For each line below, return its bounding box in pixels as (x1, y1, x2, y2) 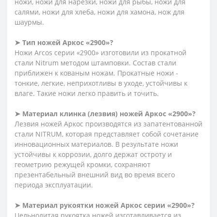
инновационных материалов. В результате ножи (15, 139, 178, 149)
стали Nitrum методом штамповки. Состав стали (15, 58, 176, 67)
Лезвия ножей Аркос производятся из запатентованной (15, 119, 202, 128)
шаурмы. (15, 17, 44, 27)
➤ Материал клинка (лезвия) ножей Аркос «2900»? (15, 108, 196, 118)
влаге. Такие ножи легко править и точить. (15, 88, 159, 98)
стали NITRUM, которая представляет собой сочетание (15, 129, 199, 139)
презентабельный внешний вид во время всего (15, 170, 175, 179)
